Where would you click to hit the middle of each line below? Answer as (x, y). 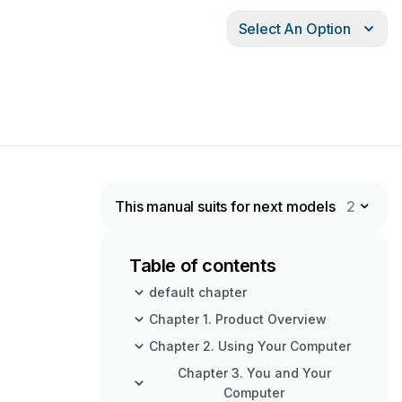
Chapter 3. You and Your (254, 373)
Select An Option (294, 29)
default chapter (198, 292)
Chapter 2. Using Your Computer (250, 346)
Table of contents (203, 266)
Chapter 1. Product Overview (238, 319)
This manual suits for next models (225, 206)
